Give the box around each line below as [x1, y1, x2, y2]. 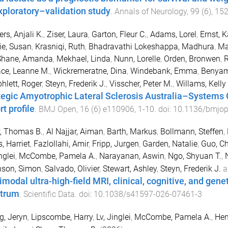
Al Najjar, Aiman [46, 127, 103, 137]
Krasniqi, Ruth [35, 41, 85, 51]
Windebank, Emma [130, 66, 197, 76]
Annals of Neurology [114, 6, 187, 16]
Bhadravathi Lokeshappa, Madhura [88, 41, 214, 51]
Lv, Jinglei [96, 212, 131, 222]
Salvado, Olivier [44, 164, 99, 174]
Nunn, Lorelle [113, 53, 160, 64]
